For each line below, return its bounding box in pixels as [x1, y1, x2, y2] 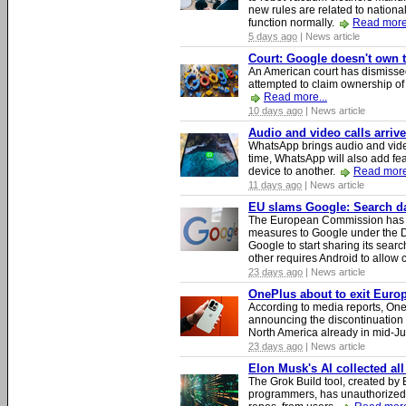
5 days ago [248, 31, 297, 42]
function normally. [248, 16, 337, 29]
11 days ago [248, 179, 302, 190]
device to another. [248, 165, 338, 178]
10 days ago [248, 105, 303, 116]
